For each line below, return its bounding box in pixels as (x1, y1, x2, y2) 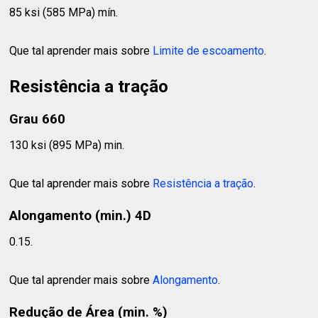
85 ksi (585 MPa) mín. (9, 5, 119, 19)
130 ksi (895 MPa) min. (9, 138, 125, 153)
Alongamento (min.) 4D (9, 207, 152, 224)
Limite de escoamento (153, 43, 265, 57)
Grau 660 (9, 111, 66, 127)
